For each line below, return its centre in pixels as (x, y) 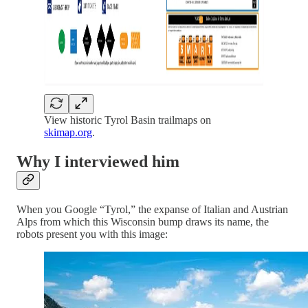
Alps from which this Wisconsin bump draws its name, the (143, 221)
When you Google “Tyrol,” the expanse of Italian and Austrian (152, 209)
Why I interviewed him (98, 162)
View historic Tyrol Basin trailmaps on (128, 120)
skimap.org (68, 133)
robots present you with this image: (92, 234)
